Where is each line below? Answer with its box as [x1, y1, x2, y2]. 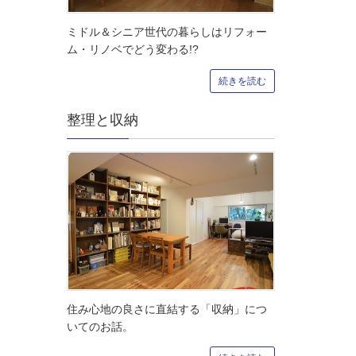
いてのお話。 [66, 320, 133, 334]
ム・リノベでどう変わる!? [66, 43, 199, 56]
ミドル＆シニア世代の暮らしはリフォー [66, 25, 267, 39]
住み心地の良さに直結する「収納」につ [66, 303, 267, 316]
